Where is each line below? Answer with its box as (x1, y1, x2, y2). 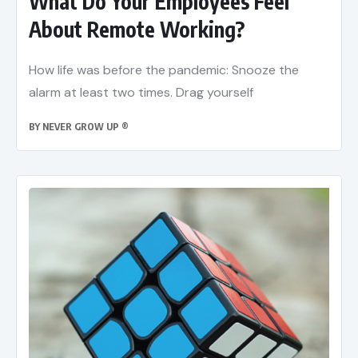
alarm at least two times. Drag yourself (29, 84, 253, 101)
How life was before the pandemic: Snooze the (29, 62, 299, 79)
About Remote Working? (29, 16, 245, 43)
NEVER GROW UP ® (42, 121, 129, 133)
